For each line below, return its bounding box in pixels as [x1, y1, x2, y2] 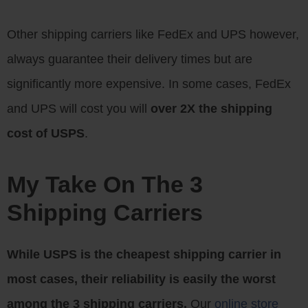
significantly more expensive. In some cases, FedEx [7, 77, 291, 91]
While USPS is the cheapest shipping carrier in [7, 247, 281, 261]
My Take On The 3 [7, 171, 203, 197]
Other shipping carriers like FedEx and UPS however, [7, 27, 299, 41]
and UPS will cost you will [7, 102, 151, 115]
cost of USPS [7, 126, 85, 140]
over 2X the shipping [151, 102, 272, 115]
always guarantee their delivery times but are [7, 52, 252, 66]
